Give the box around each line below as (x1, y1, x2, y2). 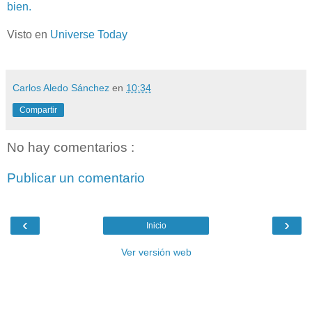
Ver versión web (120, 247, 192, 258)
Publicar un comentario (7, 170, 145, 185)
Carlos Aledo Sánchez (13, 82, 112, 93)
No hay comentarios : (7, 140, 134, 155)
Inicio (146, 221, 166, 231)
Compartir (19, 105, 57, 115)
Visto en (7, 29, 50, 40)
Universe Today (50, 29, 127, 40)
